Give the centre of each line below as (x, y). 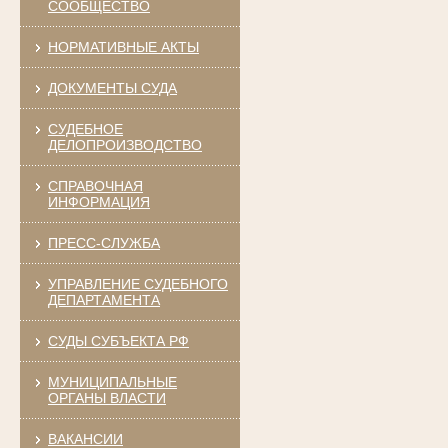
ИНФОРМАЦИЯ (98, 201)
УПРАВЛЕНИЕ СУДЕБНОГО (137, 283)
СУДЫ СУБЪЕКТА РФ (118, 340)
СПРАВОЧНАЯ (95, 185)
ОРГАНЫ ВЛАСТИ (106, 397)
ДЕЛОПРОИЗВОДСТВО (124, 144)
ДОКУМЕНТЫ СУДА (112, 87)
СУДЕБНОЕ (85, 128)
